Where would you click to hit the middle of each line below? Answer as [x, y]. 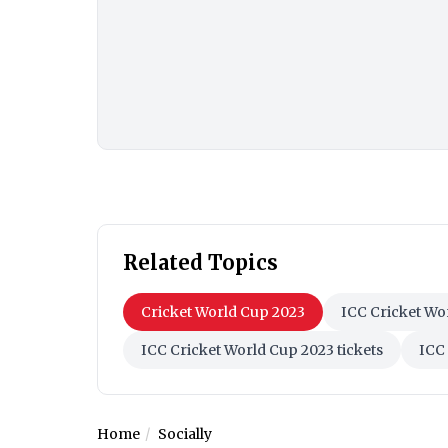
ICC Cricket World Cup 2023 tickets [262, 349]
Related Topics [200, 262]
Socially [185, 433]
